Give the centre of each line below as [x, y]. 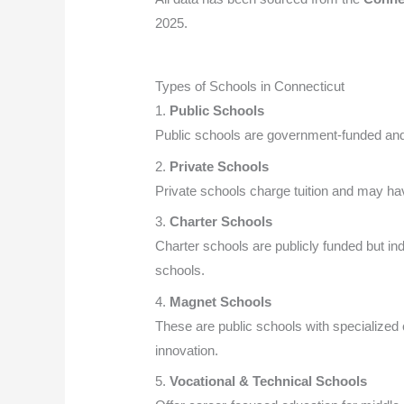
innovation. [187, 350]
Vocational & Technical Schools [269, 381]
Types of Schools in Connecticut [250, 87]
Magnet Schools [221, 301]
